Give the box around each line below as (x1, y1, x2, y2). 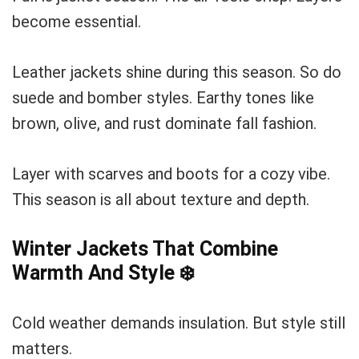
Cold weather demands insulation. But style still (12, 313, 345, 333)
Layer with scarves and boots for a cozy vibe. (12, 164, 330, 184)
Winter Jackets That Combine (12, 237, 278, 260)
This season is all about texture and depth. (12, 190, 309, 209)
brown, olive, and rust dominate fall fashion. (12, 114, 317, 133)
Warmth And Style (12, 261, 179, 284)
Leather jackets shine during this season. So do (12, 63, 341, 82)
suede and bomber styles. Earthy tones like (12, 88, 314, 107)
